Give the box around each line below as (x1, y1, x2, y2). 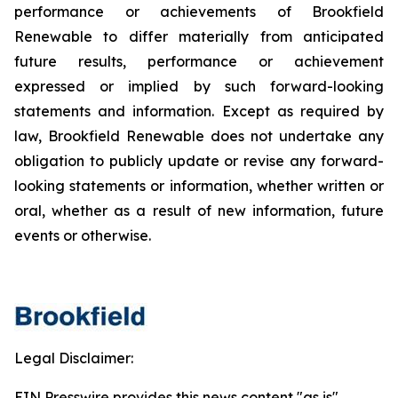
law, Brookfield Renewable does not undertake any (14, 127, 384, 145)
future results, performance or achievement (14, 52, 384, 70)
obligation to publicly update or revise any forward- (14, 152, 384, 170)
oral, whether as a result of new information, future (14, 202, 384, 219)
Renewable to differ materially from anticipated (14, 28, 384, 45)
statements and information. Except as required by (14, 102, 384, 120)
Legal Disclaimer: (14, 349, 133, 367)
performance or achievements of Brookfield (14, 3, 384, 20)
